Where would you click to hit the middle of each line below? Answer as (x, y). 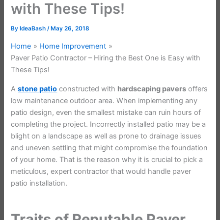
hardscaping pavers (152, 89)
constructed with (87, 89)
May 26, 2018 (70, 29)
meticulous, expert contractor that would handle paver (101, 171)
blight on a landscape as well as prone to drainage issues (106, 136)
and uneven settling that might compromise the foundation (110, 148)
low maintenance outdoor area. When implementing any (104, 100)
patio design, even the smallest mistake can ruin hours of (106, 112)
